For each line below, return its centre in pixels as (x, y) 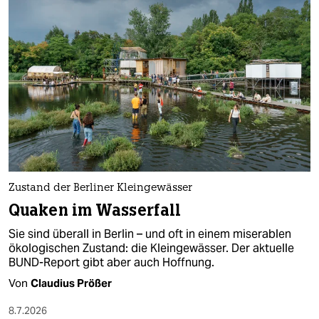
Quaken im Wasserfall (95, 210)
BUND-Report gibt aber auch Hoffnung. (111, 262)
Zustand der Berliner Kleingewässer (100, 188)
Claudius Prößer (71, 283)
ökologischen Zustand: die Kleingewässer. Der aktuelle (151, 248)
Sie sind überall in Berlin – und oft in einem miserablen (150, 234)
